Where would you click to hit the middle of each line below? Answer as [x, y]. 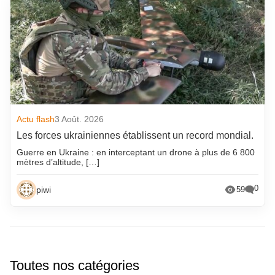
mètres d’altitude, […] [58, 162]
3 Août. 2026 [79, 119]
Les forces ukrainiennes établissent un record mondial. [135, 135]
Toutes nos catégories [75, 265]
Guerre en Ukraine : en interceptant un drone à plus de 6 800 [136, 152]
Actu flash [36, 119]
